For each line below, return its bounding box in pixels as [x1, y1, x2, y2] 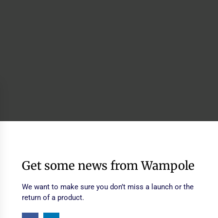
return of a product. [21, 193, 84, 202]
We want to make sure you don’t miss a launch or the [21, 182, 194, 191]
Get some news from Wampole [21, 158, 195, 173]
